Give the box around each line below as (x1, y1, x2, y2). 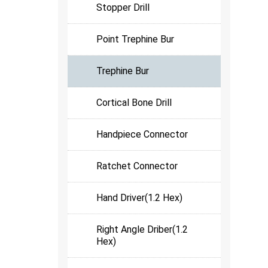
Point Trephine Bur (96, 33, 174, 45)
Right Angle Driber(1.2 (96, 224, 188, 236)
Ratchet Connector (96, 160, 178, 172)
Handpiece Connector (96, 129, 188, 141)
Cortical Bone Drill (96, 97, 172, 109)
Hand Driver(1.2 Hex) (96, 192, 182, 204)
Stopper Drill (96, 2, 150, 14)
